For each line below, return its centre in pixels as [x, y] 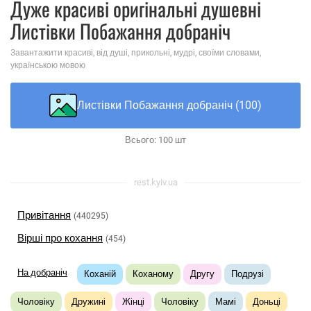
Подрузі [247, 274]
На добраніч [42, 272]
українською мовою [48, 65]
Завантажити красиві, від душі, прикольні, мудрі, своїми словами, [136, 53]
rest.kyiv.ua [155, 182]
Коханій [100, 274]
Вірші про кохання [60, 238]
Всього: [142, 140]
